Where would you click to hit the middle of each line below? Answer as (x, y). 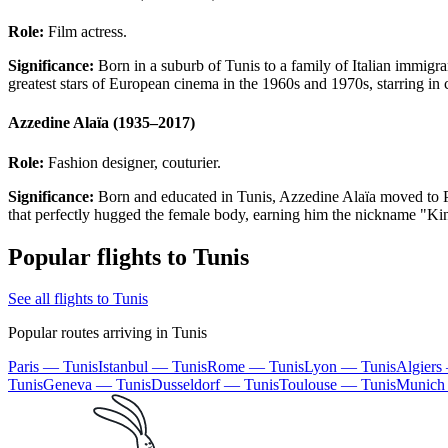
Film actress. (85, 32)
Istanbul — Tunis (152, 367)
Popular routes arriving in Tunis (107, 333)
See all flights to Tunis (78, 299)
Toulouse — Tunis (337, 385)
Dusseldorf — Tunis (215, 385)
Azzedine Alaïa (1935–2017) (101, 123)
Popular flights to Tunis (128, 256)
